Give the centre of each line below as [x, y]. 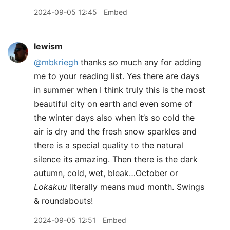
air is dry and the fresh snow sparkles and [115, 131]
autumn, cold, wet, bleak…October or [106, 173]
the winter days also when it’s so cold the [114, 118]
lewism [48, 46]
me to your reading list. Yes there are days [117, 76]
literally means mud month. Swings [136, 187]
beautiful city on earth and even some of [113, 104]
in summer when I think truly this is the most [120, 90]
